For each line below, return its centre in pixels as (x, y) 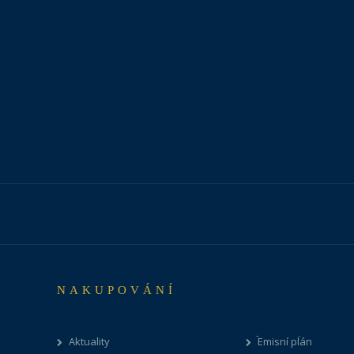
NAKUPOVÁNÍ (117, 290)
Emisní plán (285, 341)
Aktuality (89, 341)
